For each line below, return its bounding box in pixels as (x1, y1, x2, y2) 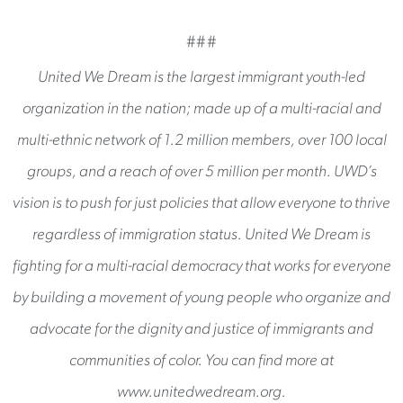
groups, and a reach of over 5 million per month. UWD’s (26, 164, 377, 180)
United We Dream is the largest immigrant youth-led (38, 69, 365, 85)
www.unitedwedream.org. (117, 384, 286, 400)
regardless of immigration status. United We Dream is (32, 227, 371, 243)
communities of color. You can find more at (69, 353, 334, 369)
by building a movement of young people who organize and (13, 290, 390, 306)
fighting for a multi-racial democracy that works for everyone (12, 258, 391, 274)
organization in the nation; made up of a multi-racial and (22, 101, 381, 117)
